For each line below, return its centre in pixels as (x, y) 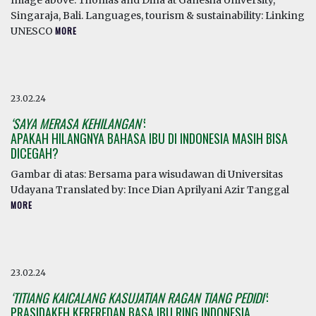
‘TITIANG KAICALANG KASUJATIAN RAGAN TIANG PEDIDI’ (138, 298)
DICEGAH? (35, 153)
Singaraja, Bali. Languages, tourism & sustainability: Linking (158, 16)
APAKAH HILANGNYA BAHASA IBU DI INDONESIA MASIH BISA (149, 138)
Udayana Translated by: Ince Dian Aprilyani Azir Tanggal (150, 190)
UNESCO (33, 31)
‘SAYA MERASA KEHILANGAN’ (77, 123)
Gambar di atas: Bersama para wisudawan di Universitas (147, 174)
